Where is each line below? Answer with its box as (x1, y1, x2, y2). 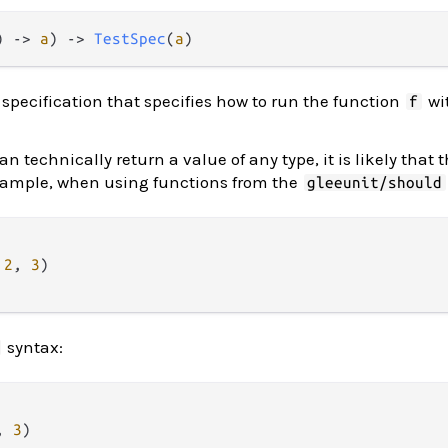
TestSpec (94, 30, 166, 47)
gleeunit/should (307, 174, 443, 191)
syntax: (2, 337, 63, 357)
